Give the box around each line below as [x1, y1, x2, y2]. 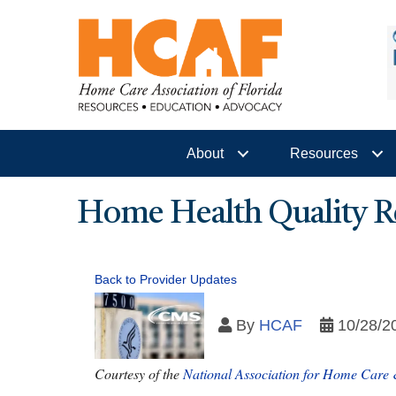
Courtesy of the [95, 364, 183, 384]
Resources [290, 146, 358, 162]
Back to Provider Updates [95, 272, 237, 287]
